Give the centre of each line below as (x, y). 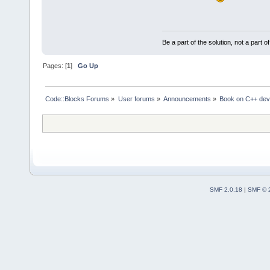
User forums (136, 99)
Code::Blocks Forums (77, 99)
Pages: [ (55, 65)
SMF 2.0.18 (226, 189)
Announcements (187, 99)
